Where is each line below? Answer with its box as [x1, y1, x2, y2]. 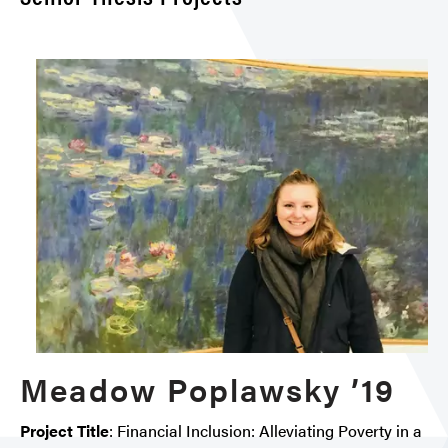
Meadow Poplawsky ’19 [20, 366, 395, 412]
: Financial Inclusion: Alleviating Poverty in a [109, 419, 422, 443]
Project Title [20, 419, 109, 443]
